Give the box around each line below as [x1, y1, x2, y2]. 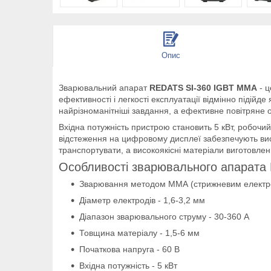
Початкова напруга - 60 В [79, 244, 180, 254]
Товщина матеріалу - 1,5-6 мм [79, 227, 200, 238]
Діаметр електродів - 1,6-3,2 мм [79, 195, 205, 205]
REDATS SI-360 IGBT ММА [149, 82, 257, 93]
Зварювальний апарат [59, 82, 149, 93]
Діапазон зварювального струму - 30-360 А [79, 211, 249, 221]
